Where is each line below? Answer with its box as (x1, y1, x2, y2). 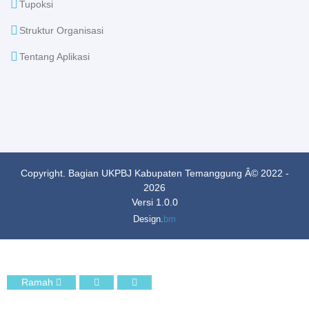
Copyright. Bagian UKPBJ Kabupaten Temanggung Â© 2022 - (20, 168, 289, 179)
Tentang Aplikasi (19, 51, 90, 62)
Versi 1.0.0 (131, 197, 178, 208)
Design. (133, 214, 163, 224)
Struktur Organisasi (19, 25, 103, 36)
